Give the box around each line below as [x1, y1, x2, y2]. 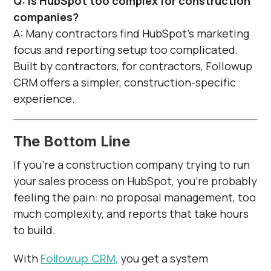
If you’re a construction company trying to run [13, 157, 250, 172]
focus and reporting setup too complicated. [13, 42, 239, 57]
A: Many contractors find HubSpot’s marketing [13, 25, 250, 41]
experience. [13, 91, 76, 106]
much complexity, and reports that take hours [13, 206, 249, 221]
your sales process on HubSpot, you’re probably [13, 173, 258, 188]
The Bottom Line [13, 132, 134, 150]
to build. [13, 222, 56, 237]
